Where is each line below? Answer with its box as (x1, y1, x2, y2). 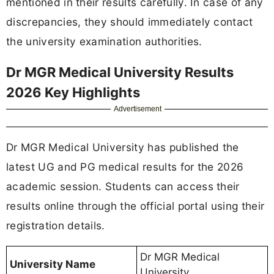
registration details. (6, 218, 105, 232)
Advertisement (114, 104, 162, 113)
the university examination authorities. (6, 35, 202, 48)
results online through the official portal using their (6, 199, 265, 212)
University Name (10, 257, 95, 270)
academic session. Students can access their (6, 179, 240, 193)
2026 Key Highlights (6, 84, 140, 100)
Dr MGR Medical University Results (6, 64, 234, 80)
